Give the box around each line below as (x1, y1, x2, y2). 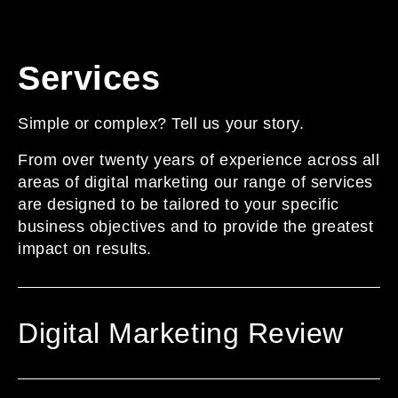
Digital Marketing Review (18, 317, 344, 349)
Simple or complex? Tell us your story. (18, 115, 310, 132)
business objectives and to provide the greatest (18, 218, 374, 235)
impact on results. (18, 240, 152, 258)
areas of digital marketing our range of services (18, 173, 373, 191)
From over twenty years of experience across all (18, 151, 380, 169)
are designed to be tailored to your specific (18, 195, 339, 213)
